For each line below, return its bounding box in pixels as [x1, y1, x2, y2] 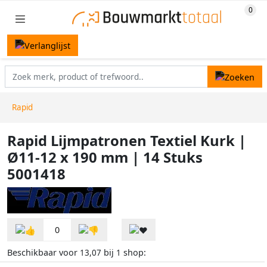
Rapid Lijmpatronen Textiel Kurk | [7, 131, 246, 151]
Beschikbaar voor [7, 246, 80, 258]
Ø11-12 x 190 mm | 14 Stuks [7, 148, 203, 167]
